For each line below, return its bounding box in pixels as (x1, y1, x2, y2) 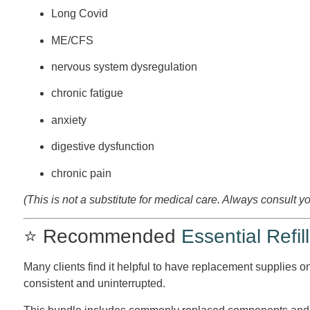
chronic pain (51, 167, 111, 179)
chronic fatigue (51, 87, 123, 100)
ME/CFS (51, 34, 93, 46)
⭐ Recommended (23, 226, 181, 248)
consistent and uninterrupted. (23, 277, 165, 290)
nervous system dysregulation (51, 60, 197, 73)
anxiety (51, 113, 86, 126)
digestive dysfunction (51, 140, 154, 153)
